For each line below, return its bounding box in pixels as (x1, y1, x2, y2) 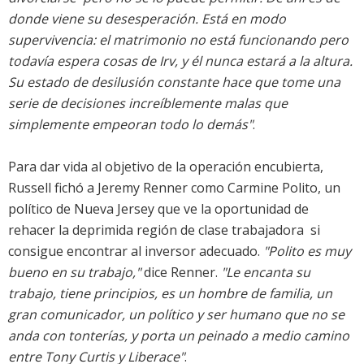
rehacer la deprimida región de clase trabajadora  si (8, 221, 320, 240)
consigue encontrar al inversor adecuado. (8, 242, 263, 261)
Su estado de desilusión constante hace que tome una (8, 73, 340, 92)
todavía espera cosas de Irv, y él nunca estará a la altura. (8, 52, 353, 71)
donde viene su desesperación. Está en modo (8, 10, 286, 28)
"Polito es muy (263, 242, 351, 261)
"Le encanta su (221, 263, 310, 282)
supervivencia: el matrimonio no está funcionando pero (8, 31, 349, 50)
